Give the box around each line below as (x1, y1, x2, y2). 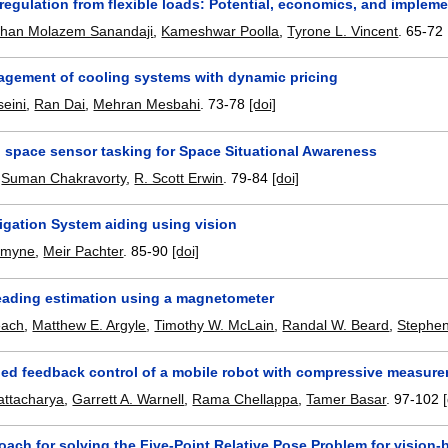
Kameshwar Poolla (161, 22, 280, 39)
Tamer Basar (306, 390, 387, 407)
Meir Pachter (43, 243, 124, 260)
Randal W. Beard (282, 316, 390, 333)
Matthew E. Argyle (32, 316, 147, 333)
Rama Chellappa (192, 390, 299, 407)
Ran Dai (34, 96, 86, 113)
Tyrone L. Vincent (287, 22, 399, 39)
